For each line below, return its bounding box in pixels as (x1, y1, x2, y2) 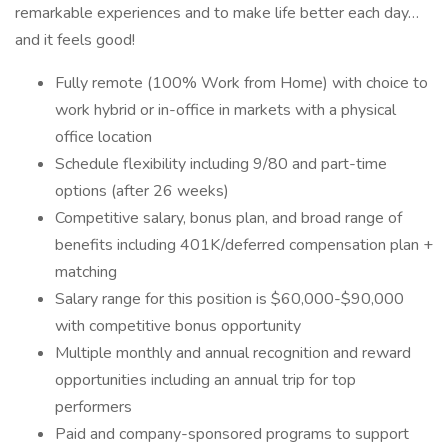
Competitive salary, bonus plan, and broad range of (55, 207, 402, 229)
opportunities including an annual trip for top (55, 369, 356, 391)
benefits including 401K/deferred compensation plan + (55, 234, 433, 256)
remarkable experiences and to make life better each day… (15, 2, 419, 24)
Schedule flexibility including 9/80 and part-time (55, 153, 387, 175)
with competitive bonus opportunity (55, 315, 301, 337)
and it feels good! (15, 29, 135, 51)
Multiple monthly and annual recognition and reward (55, 342, 411, 364)
